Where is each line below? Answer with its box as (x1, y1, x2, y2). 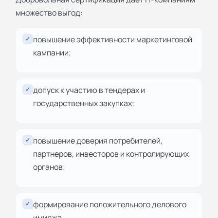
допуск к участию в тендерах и (33, 84, 145, 95)
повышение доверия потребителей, (33, 135, 163, 146)
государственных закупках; (33, 97, 134, 109)
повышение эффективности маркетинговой (33, 34, 192, 45)
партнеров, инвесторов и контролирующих (33, 148, 189, 159)
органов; (33, 161, 65, 172)
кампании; (33, 47, 71, 58)
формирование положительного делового (33, 199, 186, 210)
